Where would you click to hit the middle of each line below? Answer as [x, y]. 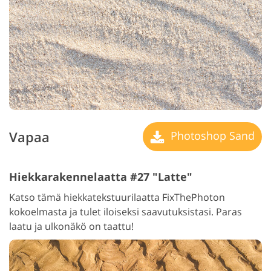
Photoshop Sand [211, 136]
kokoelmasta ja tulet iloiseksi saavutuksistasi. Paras [126, 212]
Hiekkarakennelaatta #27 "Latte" [101, 177]
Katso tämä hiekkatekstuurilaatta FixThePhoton [117, 198]
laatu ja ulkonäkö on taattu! [71, 227]
